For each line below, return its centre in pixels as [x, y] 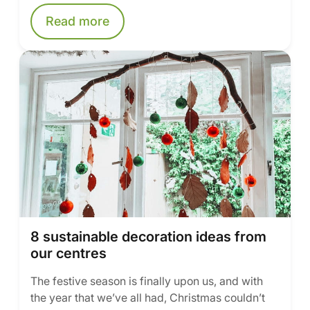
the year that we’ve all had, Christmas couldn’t [148, 298]
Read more [77, 21]
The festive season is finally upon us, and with [147, 281]
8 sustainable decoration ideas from [148, 237]
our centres [69, 253]
